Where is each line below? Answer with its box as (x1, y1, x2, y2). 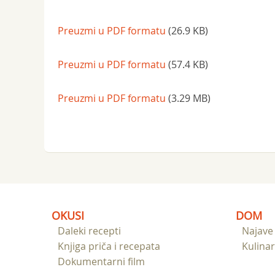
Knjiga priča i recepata (58, 239, 160, 253)
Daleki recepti (58, 224, 121, 238)
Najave (242, 224, 273, 238)
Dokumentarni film (58, 255, 145, 268)
